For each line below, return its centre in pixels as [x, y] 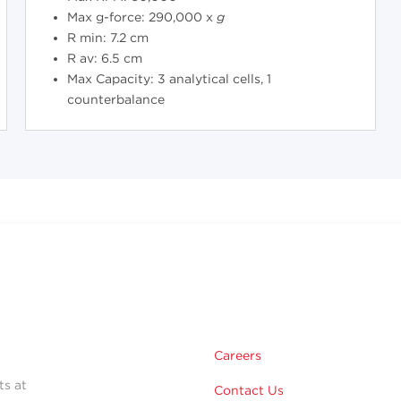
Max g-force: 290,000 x [141, 17]
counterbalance [115, 100]
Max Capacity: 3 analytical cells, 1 [169, 79]
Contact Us [249, 391]
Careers [238, 356]
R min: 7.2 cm [107, 38]
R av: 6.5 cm [104, 59]
